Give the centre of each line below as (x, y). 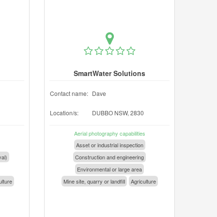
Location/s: (64, 113)
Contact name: (69, 93)
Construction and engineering (109, 157)
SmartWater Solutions (109, 73)
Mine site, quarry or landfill (94, 181)
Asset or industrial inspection (109, 145)
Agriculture (143, 181)
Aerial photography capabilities (109, 133)
